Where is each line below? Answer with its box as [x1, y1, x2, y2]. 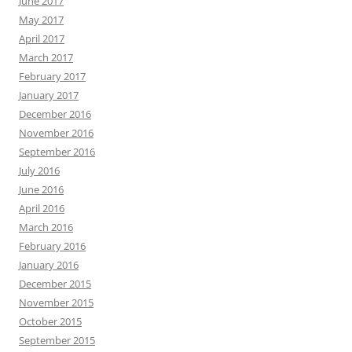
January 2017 [19, 88, 79, 102]
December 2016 [19, 107, 91, 121]
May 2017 [19, 13, 64, 27]
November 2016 [19, 126, 93, 140]
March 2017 [19, 50, 73, 64]
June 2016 [19, 182, 64, 196]
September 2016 [19, 145, 95, 159]
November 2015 [19, 295, 93, 310]
